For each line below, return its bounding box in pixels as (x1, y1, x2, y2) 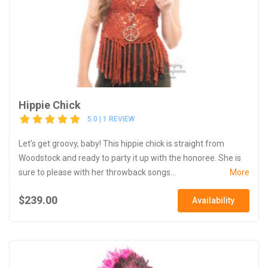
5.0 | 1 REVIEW (87, 115, 135, 124)
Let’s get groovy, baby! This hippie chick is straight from (19, 138, 224, 148)
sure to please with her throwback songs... (19, 167, 176, 177)
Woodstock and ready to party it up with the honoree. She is (19, 153, 241, 163)
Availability (192, 195, 235, 205)
